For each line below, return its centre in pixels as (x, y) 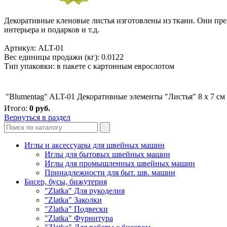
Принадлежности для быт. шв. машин (110, 172)
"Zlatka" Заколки (73, 200)
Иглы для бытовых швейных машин (107, 154)
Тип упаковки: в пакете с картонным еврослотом (89, 66)
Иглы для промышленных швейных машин (120, 163)
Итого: (17, 108)
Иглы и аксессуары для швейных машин (94, 145)
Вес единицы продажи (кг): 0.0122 (64, 57)
